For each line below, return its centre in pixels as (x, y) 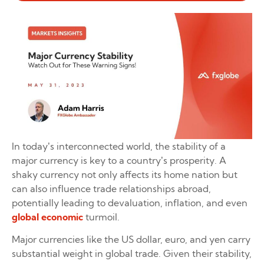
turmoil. (101, 217)
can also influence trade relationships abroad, (111, 189)
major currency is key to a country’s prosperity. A (119, 161)
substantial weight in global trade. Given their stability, (132, 254)
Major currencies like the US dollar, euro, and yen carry (131, 240)
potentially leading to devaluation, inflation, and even (130, 203)
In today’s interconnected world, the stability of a (119, 146)
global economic (47, 217)
